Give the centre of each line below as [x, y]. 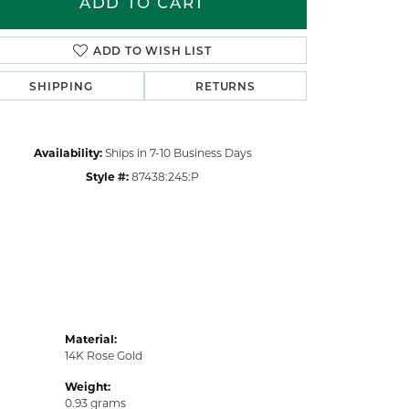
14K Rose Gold [104, 356]
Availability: [68, 153]
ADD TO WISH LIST [152, 51]
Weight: [88, 387]
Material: [91, 339]
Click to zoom [243, 30]
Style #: [107, 177]
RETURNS [225, 86]
